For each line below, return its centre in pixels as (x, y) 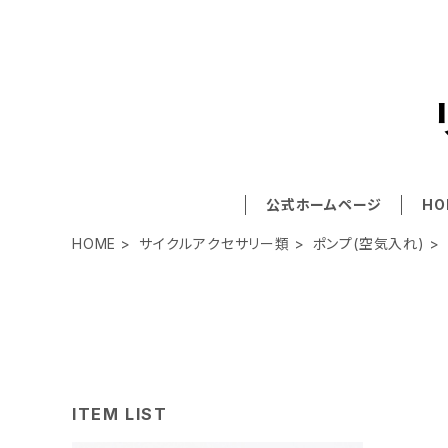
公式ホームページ (323, 204)
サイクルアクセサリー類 (214, 243)
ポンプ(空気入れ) (368, 243)
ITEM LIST (120, 414)
